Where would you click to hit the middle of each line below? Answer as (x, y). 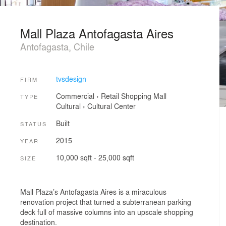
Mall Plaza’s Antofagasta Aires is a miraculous (93, 191)
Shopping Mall (144, 96)
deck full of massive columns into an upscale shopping (107, 212)
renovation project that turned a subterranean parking (106, 202)
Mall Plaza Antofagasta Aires (97, 33)
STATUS (34, 123)
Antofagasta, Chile (57, 46)
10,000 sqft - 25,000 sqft (95, 158)
